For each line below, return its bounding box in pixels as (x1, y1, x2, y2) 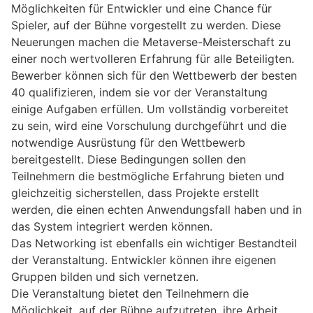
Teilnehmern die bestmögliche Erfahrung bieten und (11, 169, 284, 184)
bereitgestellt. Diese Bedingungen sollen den (11, 152, 246, 167)
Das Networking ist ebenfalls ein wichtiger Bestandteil (11, 236, 297, 251)
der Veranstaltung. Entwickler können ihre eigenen (11, 253, 276, 268)
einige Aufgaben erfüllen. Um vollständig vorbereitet (11, 102, 289, 117)
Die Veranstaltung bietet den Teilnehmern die (11, 286, 249, 301)
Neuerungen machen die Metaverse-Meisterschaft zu (11, 35, 291, 50)
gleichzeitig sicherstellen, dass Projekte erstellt (11, 186, 259, 201)
